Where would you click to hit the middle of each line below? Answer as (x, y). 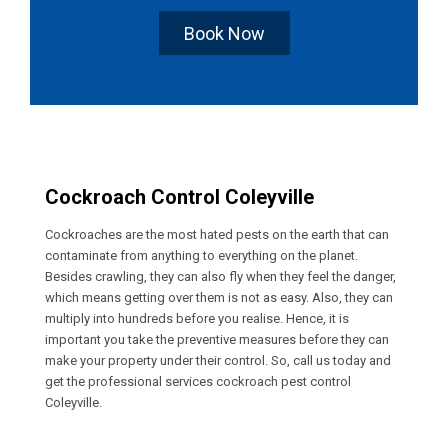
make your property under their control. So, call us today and (218, 360)
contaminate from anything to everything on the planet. (201, 255)
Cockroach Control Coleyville (179, 196)
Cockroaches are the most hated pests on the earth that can (217, 234)
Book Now (224, 33)
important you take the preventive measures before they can (217, 339)
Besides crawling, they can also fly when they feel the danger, (220, 276)
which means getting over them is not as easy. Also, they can (219, 297)
